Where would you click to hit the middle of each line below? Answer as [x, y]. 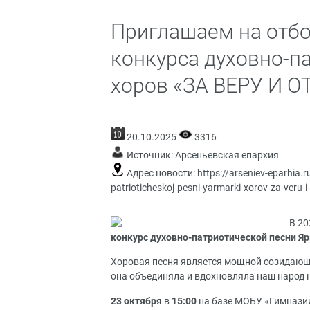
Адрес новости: [161, 173]
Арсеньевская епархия [227, 155]
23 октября [136, 301]
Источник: [150, 155]
